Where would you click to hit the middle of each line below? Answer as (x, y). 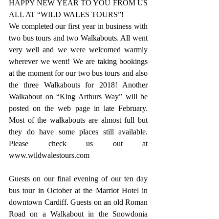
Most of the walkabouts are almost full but (78, 120)
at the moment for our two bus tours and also (78, 73)
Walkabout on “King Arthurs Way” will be (78, 97)
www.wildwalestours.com (49, 155)
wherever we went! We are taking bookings (78, 61)
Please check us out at (78, 143)
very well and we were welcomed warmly (78, 50)
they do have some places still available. (78, 132)
